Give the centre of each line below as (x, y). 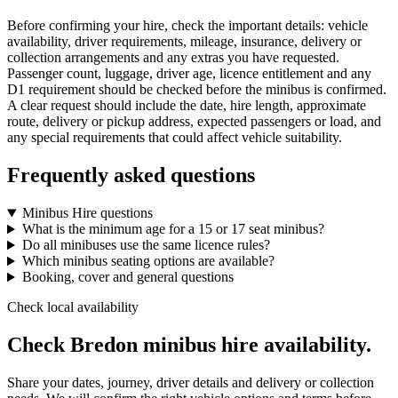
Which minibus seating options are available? (148, 261)
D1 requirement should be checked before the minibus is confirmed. (197, 90)
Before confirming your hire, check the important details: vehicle (187, 26)
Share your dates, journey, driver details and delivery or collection (191, 383)
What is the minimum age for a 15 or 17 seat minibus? (173, 229)
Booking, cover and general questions (127, 277)
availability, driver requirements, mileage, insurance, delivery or (184, 42)
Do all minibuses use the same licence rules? (146, 245)
